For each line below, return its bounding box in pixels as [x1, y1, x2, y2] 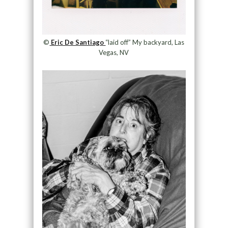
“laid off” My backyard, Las [105, 38, 185, 46]
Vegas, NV [99, 48, 129, 56]
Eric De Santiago [49, 38, 106, 46]
